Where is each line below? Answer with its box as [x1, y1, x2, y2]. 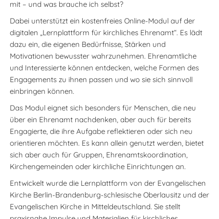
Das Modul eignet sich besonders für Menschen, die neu [10, 103, 196, 112]
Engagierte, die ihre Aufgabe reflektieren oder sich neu [10, 127, 193, 136]
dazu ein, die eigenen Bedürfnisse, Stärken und [10, 40, 166, 49]
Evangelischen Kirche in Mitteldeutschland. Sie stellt [10, 202, 180, 211]
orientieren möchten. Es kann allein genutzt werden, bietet [10, 138, 204, 148]
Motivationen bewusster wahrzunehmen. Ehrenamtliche [10, 51, 197, 61]
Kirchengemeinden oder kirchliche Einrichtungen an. [10, 162, 186, 171]
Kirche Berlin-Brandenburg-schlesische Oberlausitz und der [10, 190, 209, 199]
